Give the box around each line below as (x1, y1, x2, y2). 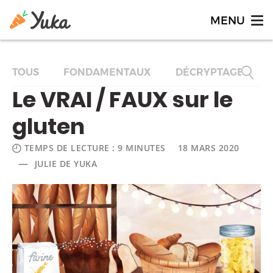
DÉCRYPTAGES (175, 66, 250, 78)
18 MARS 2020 (177, 142, 239, 154)
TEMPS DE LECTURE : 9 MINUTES (24, 142, 166, 154)
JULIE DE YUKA (34, 158, 97, 169)
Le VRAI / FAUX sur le (12, 84, 233, 115)
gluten (12, 111, 85, 142)
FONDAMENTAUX (63, 66, 151, 78)
